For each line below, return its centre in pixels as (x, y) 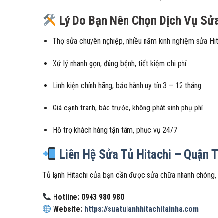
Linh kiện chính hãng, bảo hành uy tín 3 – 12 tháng (127, 86)
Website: (69, 209)
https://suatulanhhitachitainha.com (142, 209)
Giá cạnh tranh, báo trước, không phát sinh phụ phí (127, 108)
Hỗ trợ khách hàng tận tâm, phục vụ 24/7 (115, 130)
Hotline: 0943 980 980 (89, 197)
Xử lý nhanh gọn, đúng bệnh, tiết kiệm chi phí (119, 63)
